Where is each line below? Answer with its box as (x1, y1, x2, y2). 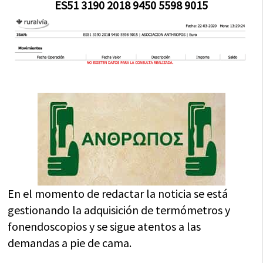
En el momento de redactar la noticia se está (8, 186, 228, 201)
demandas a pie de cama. (8, 235, 132, 250)
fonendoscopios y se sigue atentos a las (8, 218, 201, 234)
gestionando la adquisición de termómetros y (8, 202, 231, 217)
